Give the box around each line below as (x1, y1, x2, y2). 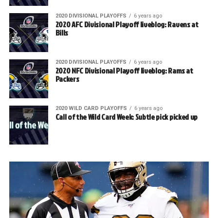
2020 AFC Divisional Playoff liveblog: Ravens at (55, 19, 199, 30)
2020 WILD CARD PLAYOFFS (55, 105, 127, 112)
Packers (55, 73, 79, 85)
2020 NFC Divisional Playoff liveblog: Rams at (55, 65, 193, 76)
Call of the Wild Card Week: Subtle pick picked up (55, 111, 198, 123)
